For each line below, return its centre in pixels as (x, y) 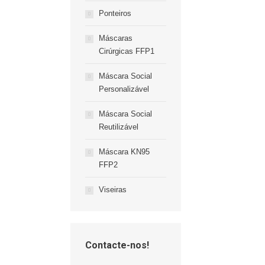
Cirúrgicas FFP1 (127, 51)
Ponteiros (115, 13)
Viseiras (113, 190)
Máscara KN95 (124, 152)
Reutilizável (119, 127)
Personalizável (124, 89)
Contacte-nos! (117, 245)
